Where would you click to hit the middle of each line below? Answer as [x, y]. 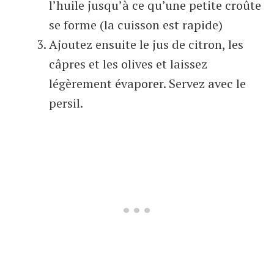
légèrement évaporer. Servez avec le [147, 83]
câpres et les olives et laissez [128, 64]
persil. [66, 103]
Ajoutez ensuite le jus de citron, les [146, 44]
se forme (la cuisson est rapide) [136, 25]
